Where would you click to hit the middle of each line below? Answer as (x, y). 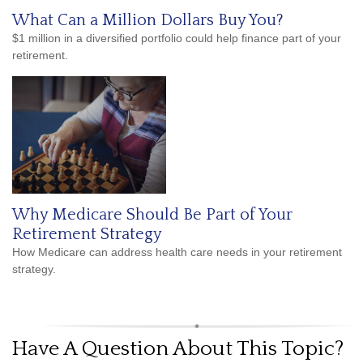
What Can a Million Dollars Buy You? (148, 20)
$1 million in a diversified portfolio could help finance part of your (177, 38)
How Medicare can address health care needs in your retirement (177, 252)
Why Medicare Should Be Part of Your (152, 215)
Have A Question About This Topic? (178, 349)
